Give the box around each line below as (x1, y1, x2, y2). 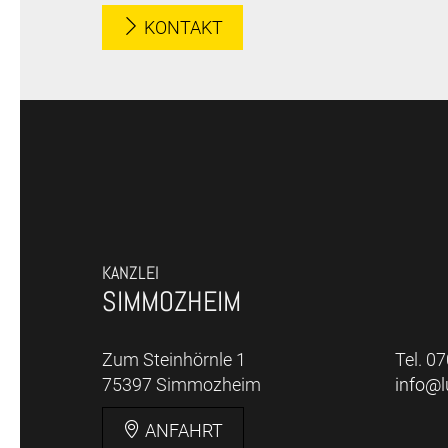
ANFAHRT (141, 419, 223, 441)
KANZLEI (102, 260, 159, 284)
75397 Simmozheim (102, 373, 261, 395)
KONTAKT (140, 17, 223, 38)
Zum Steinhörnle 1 (102, 348, 246, 370)
